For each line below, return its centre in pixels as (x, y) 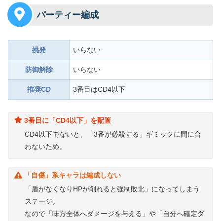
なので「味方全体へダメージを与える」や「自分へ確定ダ (115, 214)
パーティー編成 (68, 15)
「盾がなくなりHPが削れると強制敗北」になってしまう (112, 189)
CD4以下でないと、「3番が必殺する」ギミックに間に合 (113, 134)
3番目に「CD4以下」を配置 (68, 121)
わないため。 (46, 147)
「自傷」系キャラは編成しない (73, 175)
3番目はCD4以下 (99, 90)
